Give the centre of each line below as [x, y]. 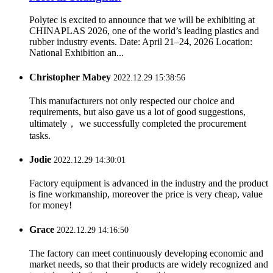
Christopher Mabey [71, 77]
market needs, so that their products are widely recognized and [149, 264]
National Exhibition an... [76, 53]
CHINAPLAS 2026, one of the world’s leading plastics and [144, 31]
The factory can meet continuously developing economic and [146, 253]
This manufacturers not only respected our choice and [132, 101]
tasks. [40, 135]
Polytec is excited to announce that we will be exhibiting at [142, 20]
